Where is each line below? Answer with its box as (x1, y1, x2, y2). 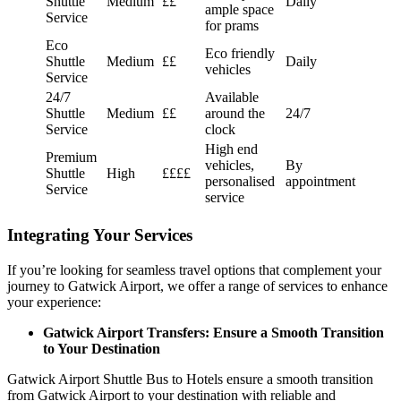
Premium (46, 149, 97, 166)
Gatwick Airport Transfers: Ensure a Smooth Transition (43, 324, 384, 340)
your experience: (7, 294, 101, 310)
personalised (205, 174, 275, 190)
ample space (205, 2, 274, 18)
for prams (205, 18, 259, 34)
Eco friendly (205, 46, 275, 62)
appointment (286, 174, 355, 190)
